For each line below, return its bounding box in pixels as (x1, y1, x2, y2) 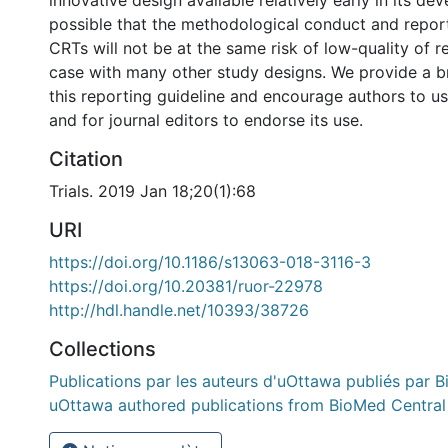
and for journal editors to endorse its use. (49, 110, 363, 130)
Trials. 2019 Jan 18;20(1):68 (49, 181, 256, 201)
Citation (49, 147, 123, 171)
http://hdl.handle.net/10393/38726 (49, 300, 309, 320)
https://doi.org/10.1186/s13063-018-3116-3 (49, 252, 371, 272)
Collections (49, 337, 156, 361)
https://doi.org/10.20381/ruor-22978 (49, 276, 323, 296)
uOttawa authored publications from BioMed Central (49, 395, 446, 415)
